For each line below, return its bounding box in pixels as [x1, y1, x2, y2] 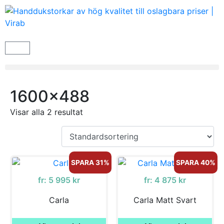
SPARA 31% [70, 158, 109, 166]
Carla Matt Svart [133, 194, 197, 205]
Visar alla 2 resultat [10, 107, 83, 117]
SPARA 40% [175, 158, 215, 166]
